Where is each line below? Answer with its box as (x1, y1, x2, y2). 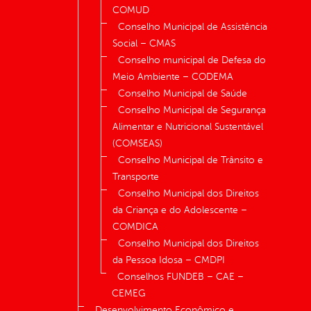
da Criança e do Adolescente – (112, 205, 247, 216)
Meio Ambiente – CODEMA (112, 72, 233, 83)
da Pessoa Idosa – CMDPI (112, 255, 225, 266)
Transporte (112, 171, 159, 183)
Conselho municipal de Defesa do (118, 55, 266, 66)
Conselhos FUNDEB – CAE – (117, 271, 244, 283)
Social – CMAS (112, 38, 176, 49)
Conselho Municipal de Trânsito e (118, 155, 263, 166)
